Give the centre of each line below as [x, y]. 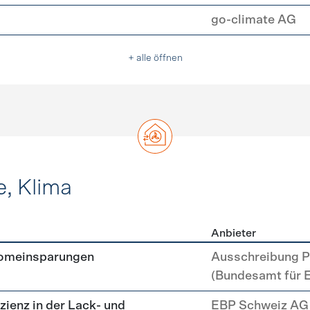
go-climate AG [253, 20]
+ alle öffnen [155, 58]
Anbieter [234, 233]
